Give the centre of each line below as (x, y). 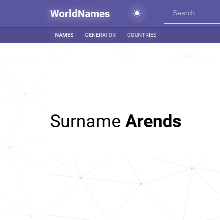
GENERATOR (100, 35)
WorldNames (80, 14)
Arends (153, 121)
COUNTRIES (142, 35)
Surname (88, 121)
